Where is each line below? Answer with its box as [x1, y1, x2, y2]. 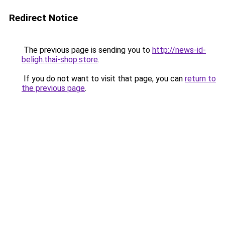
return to [185, 74, 216, 83]
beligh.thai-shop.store [22, 55, 98, 64]
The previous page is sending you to [22, 45, 152, 55]
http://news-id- [152, 45, 206, 55]
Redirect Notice [9, 12, 78, 24]
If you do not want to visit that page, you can [22, 74, 185, 83]
